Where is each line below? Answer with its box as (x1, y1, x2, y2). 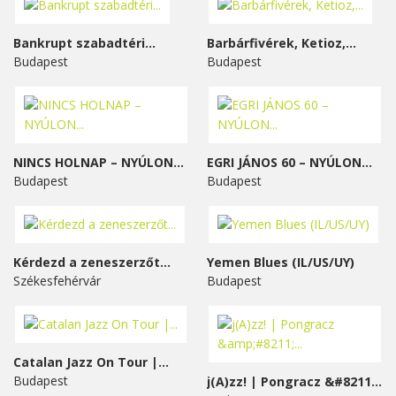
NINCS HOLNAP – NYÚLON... (13, 154, 184, 171)
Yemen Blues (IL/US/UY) (207, 254, 354, 271)
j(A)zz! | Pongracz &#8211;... (371, 373, 382, 391)
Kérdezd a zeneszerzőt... (13, 254, 171, 271)
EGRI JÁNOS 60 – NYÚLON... (207, 154, 372, 171)
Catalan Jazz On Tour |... (13, 354, 169, 371)
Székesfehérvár (13, 272, 104, 290)
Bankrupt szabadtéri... (13, 34, 156, 52)
